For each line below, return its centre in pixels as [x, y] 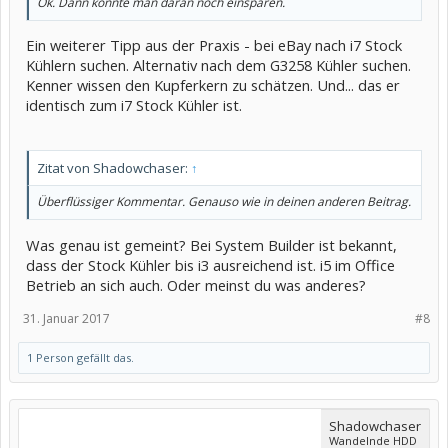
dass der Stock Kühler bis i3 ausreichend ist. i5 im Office [210, 264]
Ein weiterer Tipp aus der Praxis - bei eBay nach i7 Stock [214, 45]
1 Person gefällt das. [80, 357]
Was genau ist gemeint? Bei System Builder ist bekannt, [211, 244]
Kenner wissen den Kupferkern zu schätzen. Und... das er [213, 85]
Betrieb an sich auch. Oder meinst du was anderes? [196, 284]
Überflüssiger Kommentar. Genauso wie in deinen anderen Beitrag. [224, 202]
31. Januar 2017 [66, 318]
